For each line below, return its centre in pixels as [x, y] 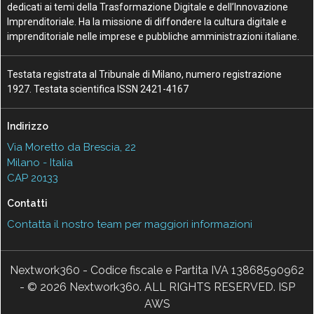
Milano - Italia [40, 162]
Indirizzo [28, 126]
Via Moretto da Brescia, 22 [72, 147]
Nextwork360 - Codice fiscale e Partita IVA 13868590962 [157, 270]
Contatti [28, 203]
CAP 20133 [33, 178]
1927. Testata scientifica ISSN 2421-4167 [98, 89]
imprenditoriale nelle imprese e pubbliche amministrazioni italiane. [153, 36]
